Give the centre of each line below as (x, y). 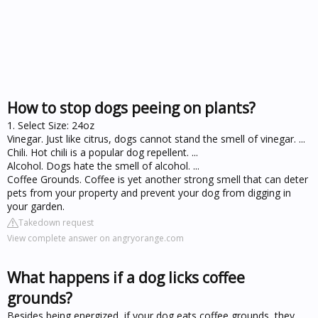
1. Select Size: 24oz (51, 125)
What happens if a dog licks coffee (126, 277)
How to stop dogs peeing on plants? (131, 108)
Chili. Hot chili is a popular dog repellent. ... (103, 152)
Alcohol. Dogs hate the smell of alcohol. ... (103, 165)
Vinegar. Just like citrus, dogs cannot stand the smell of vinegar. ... (156, 138)
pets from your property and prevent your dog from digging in (149, 192)
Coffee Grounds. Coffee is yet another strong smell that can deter (158, 179)
